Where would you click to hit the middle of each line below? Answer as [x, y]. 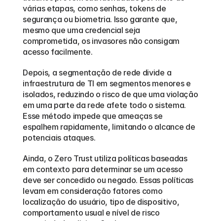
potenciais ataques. [59, 138]
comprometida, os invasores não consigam [101, 41]
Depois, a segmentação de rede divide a [97, 73]
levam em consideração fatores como [93, 191]
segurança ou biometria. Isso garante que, [100, 19]
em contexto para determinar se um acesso [103, 169]
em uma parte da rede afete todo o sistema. [104, 105]
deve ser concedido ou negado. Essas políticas [108, 180]
